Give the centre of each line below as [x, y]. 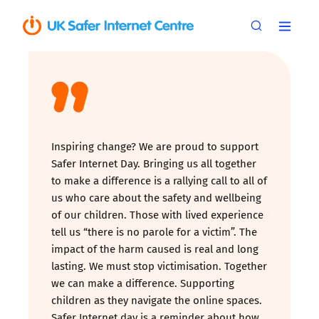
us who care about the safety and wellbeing [156, 197]
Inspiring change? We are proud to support [155, 146]
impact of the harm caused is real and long [155, 249]
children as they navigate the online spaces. [157, 300]
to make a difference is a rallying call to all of [159, 180]
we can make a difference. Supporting [143, 283]
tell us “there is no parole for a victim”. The [154, 231]
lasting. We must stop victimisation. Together [159, 266]
